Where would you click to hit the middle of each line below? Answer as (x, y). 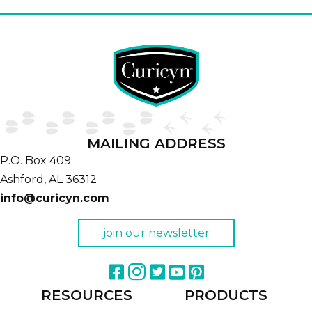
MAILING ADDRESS (156, 144)
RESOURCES (86, 296)
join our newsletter (156, 233)
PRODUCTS (226, 296)
